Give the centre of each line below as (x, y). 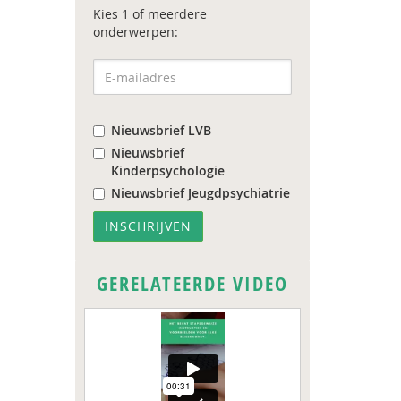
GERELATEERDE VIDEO (192, 284)
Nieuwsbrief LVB (161, 130)
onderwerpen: (135, 32)
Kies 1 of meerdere (149, 14)
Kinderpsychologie (167, 171)
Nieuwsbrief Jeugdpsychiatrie (200, 193)
